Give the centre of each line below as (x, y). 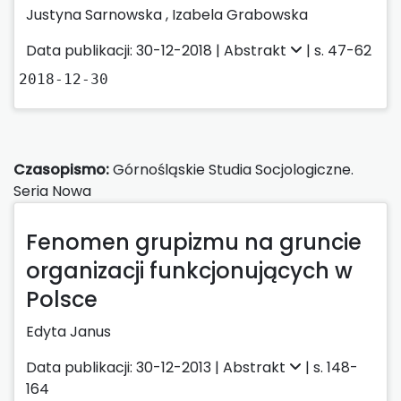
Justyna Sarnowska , (99, 14)
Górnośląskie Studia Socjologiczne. (231, 169)
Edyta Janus (68, 331)
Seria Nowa (52, 191)
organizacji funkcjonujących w (189, 270)
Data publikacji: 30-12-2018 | (125, 50)
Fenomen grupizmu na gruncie (194, 242)
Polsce (62, 299)
